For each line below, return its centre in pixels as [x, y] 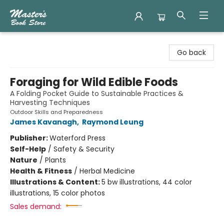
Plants [55, 160]
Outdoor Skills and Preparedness [56, 112]
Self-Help [28, 149]
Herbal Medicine [107, 171]
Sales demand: [36, 206]
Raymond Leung [113, 122]
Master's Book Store [41, 41]
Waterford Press [77, 138]
